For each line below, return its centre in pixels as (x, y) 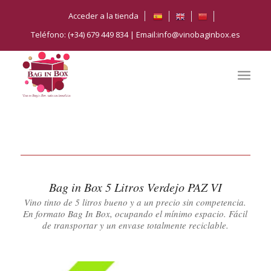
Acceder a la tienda (104, 16)
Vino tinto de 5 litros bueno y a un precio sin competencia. (135, 202)
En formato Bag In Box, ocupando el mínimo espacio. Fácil (135, 213)
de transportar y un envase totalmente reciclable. (135, 225)
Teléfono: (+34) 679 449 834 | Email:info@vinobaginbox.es (135, 34)
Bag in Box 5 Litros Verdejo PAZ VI (135, 187)
